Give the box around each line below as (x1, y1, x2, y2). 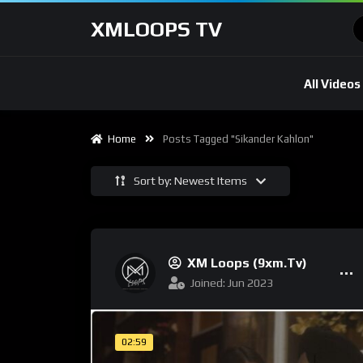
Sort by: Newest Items (134, 174, 250, 187)
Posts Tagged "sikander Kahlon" (163, 133, 314, 145)
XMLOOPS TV (91, 17, 222, 41)
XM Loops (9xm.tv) (187, 255, 307, 271)
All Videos (303, 76, 361, 91)
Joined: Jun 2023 (190, 276, 273, 289)
